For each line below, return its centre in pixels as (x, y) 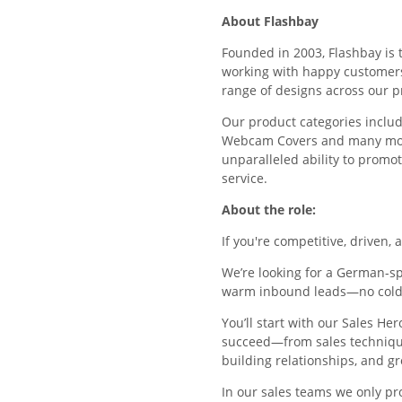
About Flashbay (270, 22)
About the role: (269, 210)
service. (245, 179)
